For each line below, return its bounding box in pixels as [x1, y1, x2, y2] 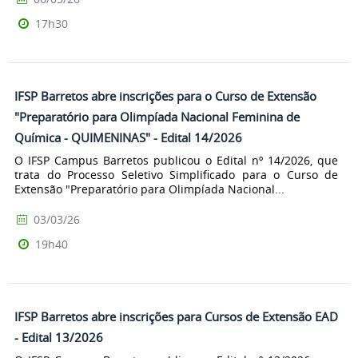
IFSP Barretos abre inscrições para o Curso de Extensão [14, 88, 316, 105]
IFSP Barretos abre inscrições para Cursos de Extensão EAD [14, 308, 338, 324]
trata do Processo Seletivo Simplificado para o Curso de [14, 166, 338, 182]
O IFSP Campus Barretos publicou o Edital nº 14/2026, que [14, 152, 338, 168]
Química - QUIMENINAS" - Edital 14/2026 [14, 129, 242, 146]
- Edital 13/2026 [14, 328, 103, 345]
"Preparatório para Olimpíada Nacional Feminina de [14, 109, 300, 125]
